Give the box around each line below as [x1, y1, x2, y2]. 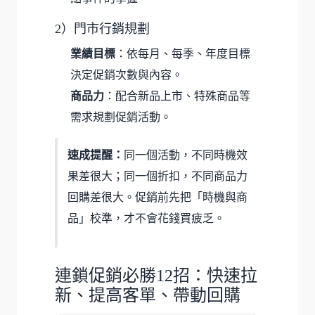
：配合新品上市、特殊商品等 [104, 89, 250, 102]
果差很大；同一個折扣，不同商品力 [67, 169, 247, 182]
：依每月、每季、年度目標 [115, 47, 250, 60]
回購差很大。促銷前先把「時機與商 [67, 191, 247, 203]
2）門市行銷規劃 [55, 21, 150, 36]
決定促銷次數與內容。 [70, 68, 183, 81]
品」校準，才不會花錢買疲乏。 [67, 212, 225, 224]
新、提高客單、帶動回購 [55, 285, 240, 304]
